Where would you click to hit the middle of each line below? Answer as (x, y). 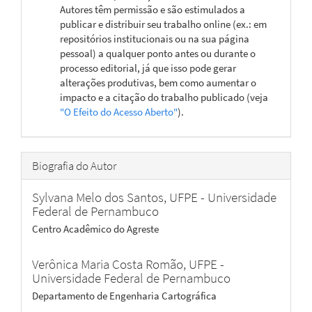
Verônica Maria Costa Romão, (110, 264)
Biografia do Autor (74, 166)
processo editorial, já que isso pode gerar (148, 68)
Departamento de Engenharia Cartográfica (124, 296)
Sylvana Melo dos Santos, (101, 197)
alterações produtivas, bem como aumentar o (158, 82)
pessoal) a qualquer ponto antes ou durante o (158, 53)
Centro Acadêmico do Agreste (95, 229)
